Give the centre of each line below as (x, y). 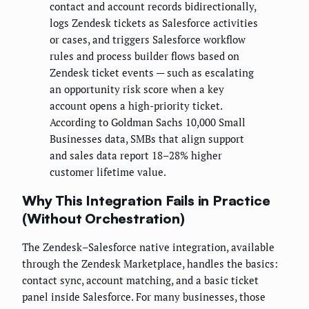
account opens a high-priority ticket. (136, 106)
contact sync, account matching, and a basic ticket (140, 280)
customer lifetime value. (108, 172)
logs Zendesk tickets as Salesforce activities (154, 23)
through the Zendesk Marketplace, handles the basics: (150, 264)
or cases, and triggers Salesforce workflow (148, 40)
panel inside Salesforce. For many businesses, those (144, 297)
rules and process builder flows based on (144, 56)
